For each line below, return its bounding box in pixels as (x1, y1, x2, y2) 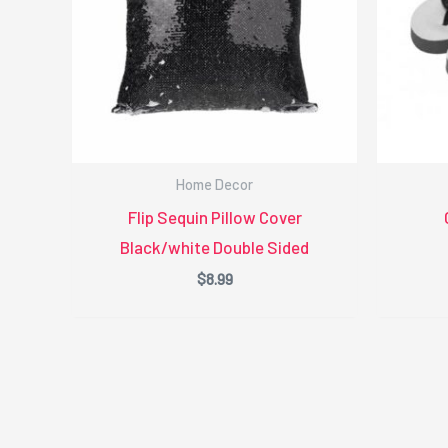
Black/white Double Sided (120, 236, 309, 257)
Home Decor (176, 176, 253, 194)
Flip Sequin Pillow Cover (127, 206, 302, 227)
